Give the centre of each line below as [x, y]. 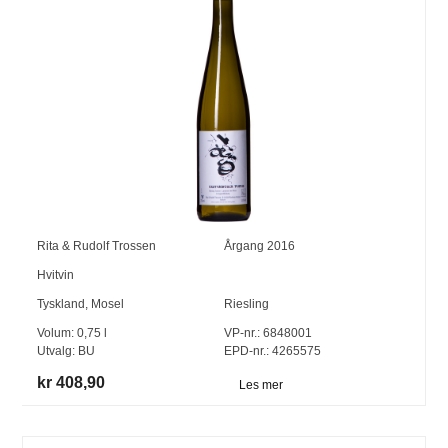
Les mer [260, 385]
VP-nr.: [241, 333]
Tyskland [61, 304]
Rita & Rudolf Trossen [97, 246]
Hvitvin [56, 275]
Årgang [245, 246]
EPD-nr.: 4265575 [272, 351]
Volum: [57, 333]
